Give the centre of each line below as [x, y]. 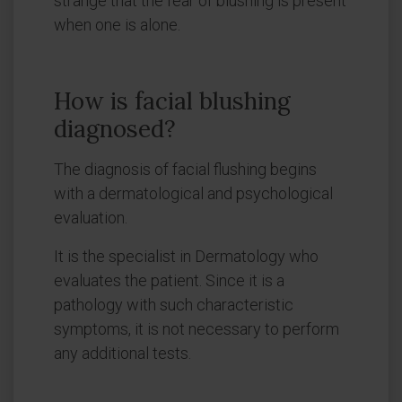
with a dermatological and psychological [193, 193]
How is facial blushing [172, 101]
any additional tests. [122, 353]
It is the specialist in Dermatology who [186, 256]
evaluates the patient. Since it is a [169, 280]
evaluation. [91, 218]
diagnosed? [115, 129]
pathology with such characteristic [174, 305]
